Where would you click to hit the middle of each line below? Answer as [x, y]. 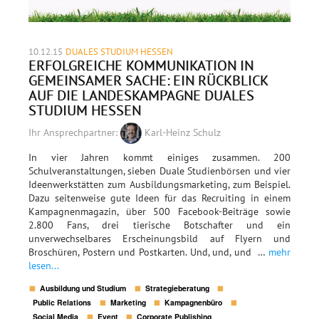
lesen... [44, 266]
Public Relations [62, 303]
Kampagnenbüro [194, 303]
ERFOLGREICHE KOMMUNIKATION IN [141, 65]
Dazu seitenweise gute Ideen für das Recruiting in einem [159, 198]
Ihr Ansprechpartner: [74, 132]
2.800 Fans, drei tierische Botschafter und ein [159, 225]
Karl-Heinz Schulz [181, 132]
